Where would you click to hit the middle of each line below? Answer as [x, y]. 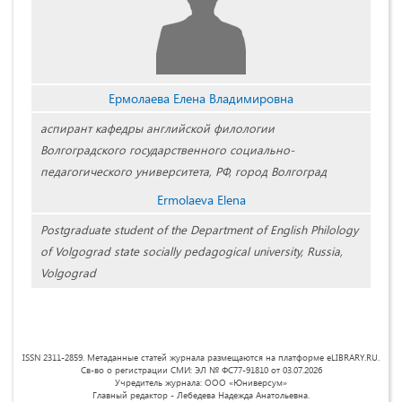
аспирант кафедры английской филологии [157, 127]
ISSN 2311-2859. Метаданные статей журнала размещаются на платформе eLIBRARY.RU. [201, 357]
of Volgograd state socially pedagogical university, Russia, [192, 250]
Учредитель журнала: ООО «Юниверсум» [201, 382]
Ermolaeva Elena [201, 199]
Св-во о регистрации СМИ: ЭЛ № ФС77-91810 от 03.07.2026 [201, 369]
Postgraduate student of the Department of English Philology [199, 229]
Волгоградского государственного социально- [167, 149]
